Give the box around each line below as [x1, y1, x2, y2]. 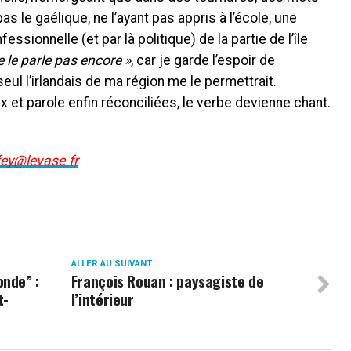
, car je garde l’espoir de [131, 52, 275, 68]
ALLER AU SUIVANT [71, 258, 152, 269]
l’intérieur [71, 287, 134, 310]
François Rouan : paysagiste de [71, 269, 264, 292]
